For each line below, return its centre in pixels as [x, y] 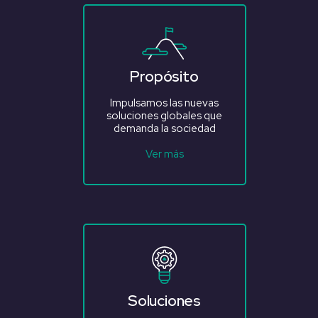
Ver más [164, 154]
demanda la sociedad [164, 129]
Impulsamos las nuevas [164, 103]
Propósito [164, 77]
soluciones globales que [164, 116]
